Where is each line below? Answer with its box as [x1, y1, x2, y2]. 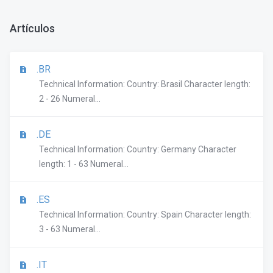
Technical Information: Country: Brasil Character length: [39, 79, 250, 89]
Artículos [10, 22, 55, 35]
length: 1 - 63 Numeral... [39, 159, 129, 169]
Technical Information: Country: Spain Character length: [39, 210, 251, 219]
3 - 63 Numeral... [39, 224, 101, 234]
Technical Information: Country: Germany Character [39, 144, 236, 154]
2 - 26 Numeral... [39, 94, 101, 104]
